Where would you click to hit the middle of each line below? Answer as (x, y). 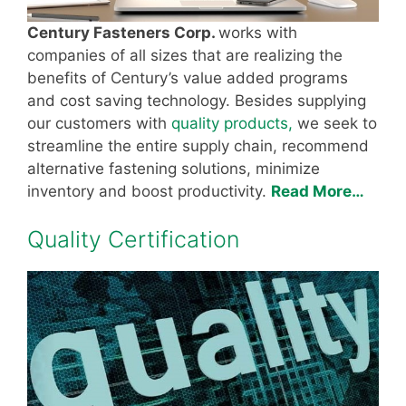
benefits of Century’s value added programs (188, 77)
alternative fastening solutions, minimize (174, 168)
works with (258, 32)
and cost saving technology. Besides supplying (197, 100)
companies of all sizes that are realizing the (185, 55)
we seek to (337, 123)
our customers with (99, 123)
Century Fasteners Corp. (123, 32)
